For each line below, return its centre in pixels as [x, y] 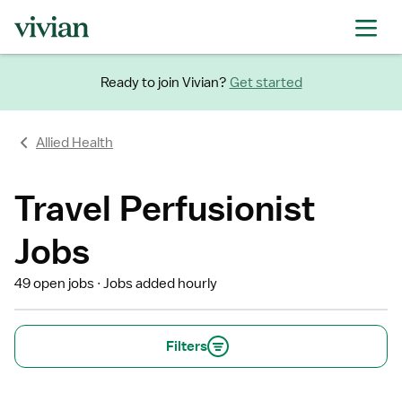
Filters [187, 346]
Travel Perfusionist [165, 208]
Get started [266, 82]
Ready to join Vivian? [163, 82]
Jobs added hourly [161, 284]
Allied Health [74, 143]
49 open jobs [54, 284]
